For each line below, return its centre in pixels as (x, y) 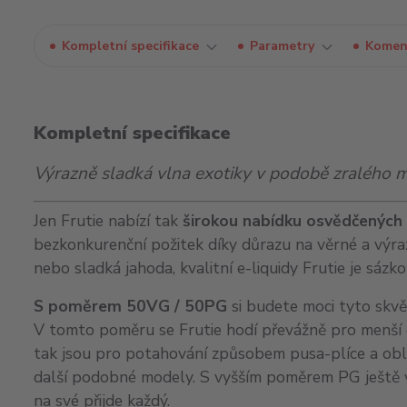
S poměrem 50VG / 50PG (130, 306)
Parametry (282, 46)
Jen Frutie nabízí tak (108, 221)
